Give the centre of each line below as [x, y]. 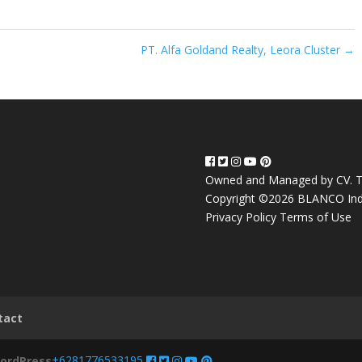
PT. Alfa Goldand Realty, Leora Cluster [242, 50]
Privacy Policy [240, 217]
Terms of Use [315, 217]
